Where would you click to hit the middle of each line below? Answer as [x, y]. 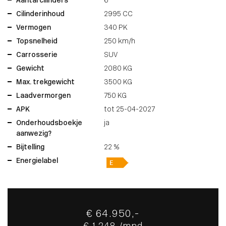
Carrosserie [37, 55]
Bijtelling [30, 148]
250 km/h [120, 42]
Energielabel [37, 161]
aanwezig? [34, 134]
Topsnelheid [37, 42]
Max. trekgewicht [45, 83]
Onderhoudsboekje [49, 124]
